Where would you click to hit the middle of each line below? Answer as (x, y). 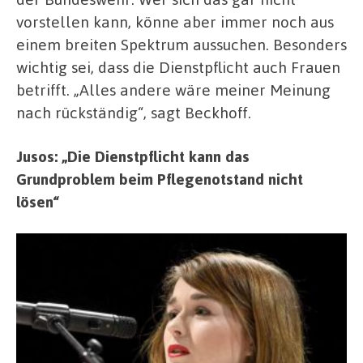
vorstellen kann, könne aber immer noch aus (175, 22)
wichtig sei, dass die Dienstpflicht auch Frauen (178, 67)
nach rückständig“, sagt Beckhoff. (134, 113)
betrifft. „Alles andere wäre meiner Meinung (173, 90)
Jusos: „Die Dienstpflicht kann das (133, 156)
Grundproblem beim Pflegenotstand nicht (160, 178)
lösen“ (38, 201)
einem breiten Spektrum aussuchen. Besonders (181, 45)
